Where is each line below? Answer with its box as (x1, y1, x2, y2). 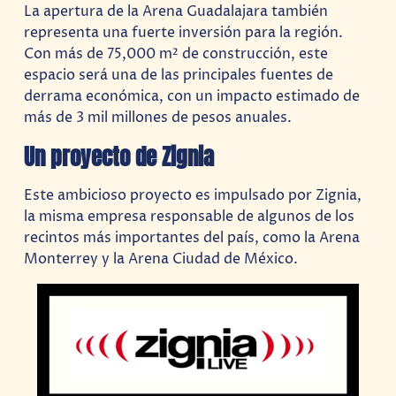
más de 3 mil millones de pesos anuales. (24, 107, 293, 127)
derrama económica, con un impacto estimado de (24, 86, 361, 106)
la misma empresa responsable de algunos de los (24, 207, 355, 227)
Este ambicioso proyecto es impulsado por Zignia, (24, 186, 362, 206)
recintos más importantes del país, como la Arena (24, 228, 361, 248)
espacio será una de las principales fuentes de (24, 65, 334, 85)
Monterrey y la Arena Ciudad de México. (24, 249, 299, 270)
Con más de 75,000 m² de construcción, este (24, 43, 329, 64)
